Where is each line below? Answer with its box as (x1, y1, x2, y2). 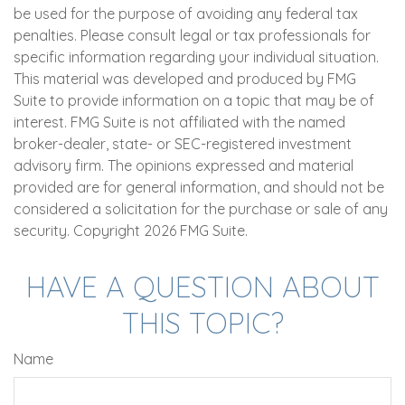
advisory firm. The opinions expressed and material (14, 156, 353, 174)
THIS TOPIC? (121, 305, 284, 341)
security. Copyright (14, 221, 144, 240)
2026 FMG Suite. (144, 221, 248, 240)
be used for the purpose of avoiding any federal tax (14, 5, 358, 23)
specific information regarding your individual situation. (14, 48, 379, 66)
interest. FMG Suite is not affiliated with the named (14, 113, 345, 131)
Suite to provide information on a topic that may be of (14, 91, 374, 109)
